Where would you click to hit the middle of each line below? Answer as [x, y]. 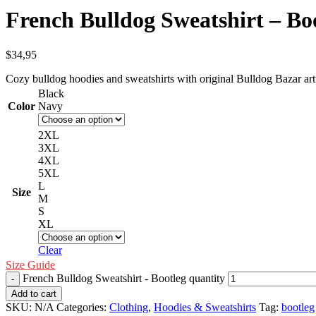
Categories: [81, 307]
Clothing [129, 307]
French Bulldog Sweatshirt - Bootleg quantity [124, 278]
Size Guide [30, 265]
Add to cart [34, 293]
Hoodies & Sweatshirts [205, 307]
